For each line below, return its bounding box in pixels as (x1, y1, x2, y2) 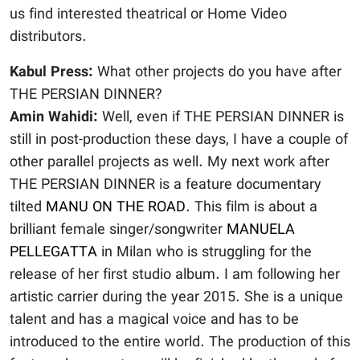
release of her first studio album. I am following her (10, 264, 340, 287)
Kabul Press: (10, 62, 93, 84)
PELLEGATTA (10, 242, 97, 264)
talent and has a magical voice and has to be (10, 309, 299, 332)
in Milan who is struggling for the (97, 242, 312, 264)
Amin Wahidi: (10, 107, 98, 129)
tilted (10, 197, 46, 219)
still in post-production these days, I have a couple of (10, 129, 348, 152)
